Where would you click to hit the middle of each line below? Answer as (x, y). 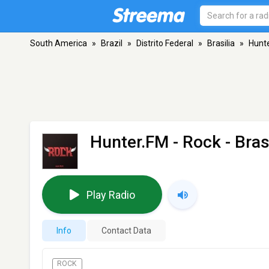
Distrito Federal (165, 43)
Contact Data (126, 231)
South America (59, 43)
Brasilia (221, 43)
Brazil (112, 43)
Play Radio (110, 195)
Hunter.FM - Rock (156, 142)
